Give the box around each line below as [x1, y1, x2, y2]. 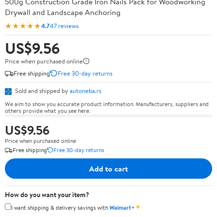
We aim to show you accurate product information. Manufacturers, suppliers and [5, 99, 209, 108]
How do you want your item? [5, 189, 89, 200]
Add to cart [89, 163, 128, 174]
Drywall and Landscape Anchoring [5, 7, 121, 17]
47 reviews [50, 21, 78, 30]
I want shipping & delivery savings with [11, 203, 109, 212]
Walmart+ [109, 203, 135, 212]
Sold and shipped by [14, 86, 70, 95]
